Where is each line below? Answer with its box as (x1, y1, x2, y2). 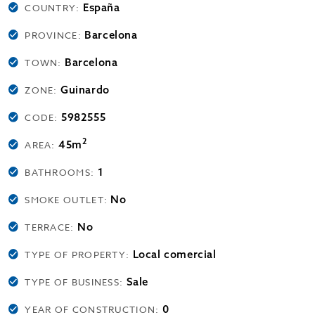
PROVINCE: (25, 29, 85, 41)
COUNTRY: (25, 1, 83, 14)
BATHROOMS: (25, 166, 98, 179)
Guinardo (60, 83, 110, 96)
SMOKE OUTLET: (25, 193, 111, 206)
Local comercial (132, 247, 217, 261)
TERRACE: (25, 221, 77, 233)
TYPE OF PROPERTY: (25, 248, 133, 261)
